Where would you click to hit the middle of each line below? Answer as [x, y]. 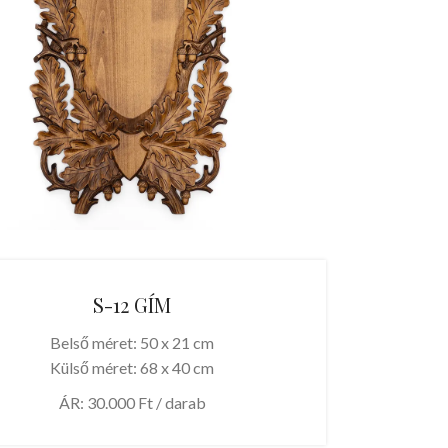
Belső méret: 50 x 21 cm [132, 342]
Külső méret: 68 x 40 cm [132, 367]
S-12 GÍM [132, 304]
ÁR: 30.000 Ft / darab [132, 402]
